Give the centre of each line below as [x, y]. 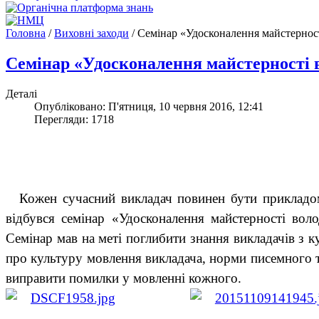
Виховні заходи [91, 33]
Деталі [21, 93]
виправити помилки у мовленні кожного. [124, 278]
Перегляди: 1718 [74, 119]
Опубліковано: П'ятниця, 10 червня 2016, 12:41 [149, 106]
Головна [26, 33]
